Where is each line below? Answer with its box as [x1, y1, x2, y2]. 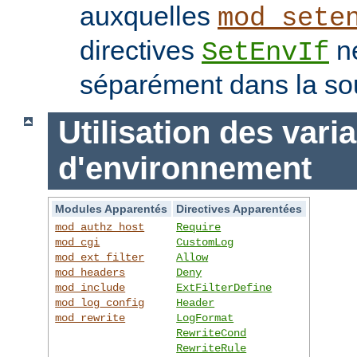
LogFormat [176, 311, 234, 324]
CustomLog [176, 235, 234, 249]
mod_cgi [55, 235, 100, 249]
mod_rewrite [55, 311, 126, 324]
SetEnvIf [202, 37, 329, 68]
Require [176, 220, 222, 233]
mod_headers [55, 265, 126, 279]
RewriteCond [176, 326, 247, 339]
